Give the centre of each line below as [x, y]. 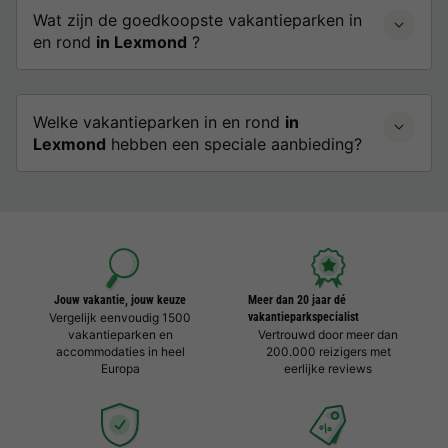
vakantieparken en [120, 334]
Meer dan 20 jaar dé [297, 300]
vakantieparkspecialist [303, 317]
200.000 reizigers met [328, 351]
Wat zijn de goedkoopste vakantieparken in [197, 20]
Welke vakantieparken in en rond [159, 122]
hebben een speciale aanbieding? [234, 144]
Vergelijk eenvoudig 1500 [120, 317]
